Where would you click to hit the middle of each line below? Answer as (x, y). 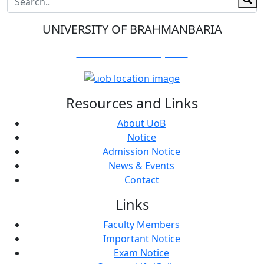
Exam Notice (141, 253)
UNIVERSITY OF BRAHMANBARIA (132, 29)
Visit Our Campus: (132, 51)
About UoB (141, 123)
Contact (141, 179)
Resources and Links (132, 103)
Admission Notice (141, 151)
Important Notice (141, 238)
